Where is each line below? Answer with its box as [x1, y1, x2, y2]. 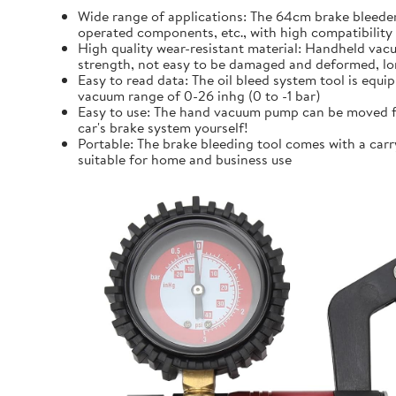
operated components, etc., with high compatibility [78, 22, 392, 42]
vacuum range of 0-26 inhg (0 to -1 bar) [78, 86, 320, 105]
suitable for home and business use [78, 149, 292, 169]
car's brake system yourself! [78, 118, 248, 137]
